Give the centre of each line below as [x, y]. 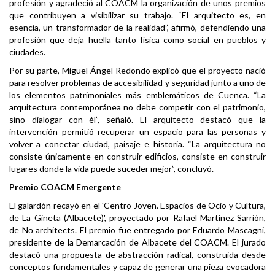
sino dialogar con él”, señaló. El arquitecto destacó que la [137, 120]
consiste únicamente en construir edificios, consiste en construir [137, 157]
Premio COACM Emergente [65, 187]
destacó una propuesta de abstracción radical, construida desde [137, 255]
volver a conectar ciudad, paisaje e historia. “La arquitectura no [137, 144]
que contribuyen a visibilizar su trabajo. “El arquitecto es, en [137, 15]
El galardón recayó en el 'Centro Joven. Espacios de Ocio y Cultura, [137, 206]
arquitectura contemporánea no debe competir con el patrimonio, [137, 107]
